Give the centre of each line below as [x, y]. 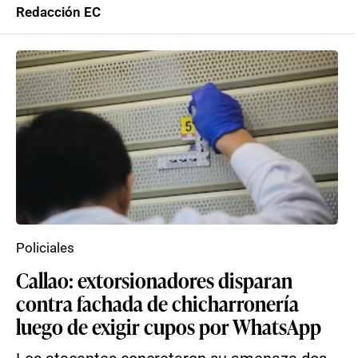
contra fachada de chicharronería [157, 303]
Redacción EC [58, 12]
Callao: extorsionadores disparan [154, 280]
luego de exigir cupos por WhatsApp [169, 326]
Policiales [45, 248]
